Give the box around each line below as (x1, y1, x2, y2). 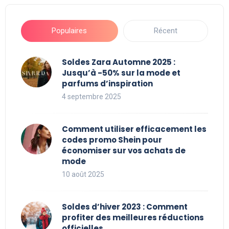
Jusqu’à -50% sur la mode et (62, 67, 180, 79)
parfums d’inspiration (62, 78, 153, 89)
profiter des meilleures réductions (62, 212, 204, 223)
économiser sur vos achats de (62, 145, 186, 156)
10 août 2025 (62, 170, 104, 179)
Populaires (52, 26, 87, 36)
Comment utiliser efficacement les (62, 124, 207, 135)
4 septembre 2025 (62, 93, 121, 101)
